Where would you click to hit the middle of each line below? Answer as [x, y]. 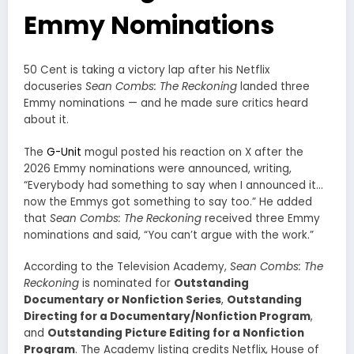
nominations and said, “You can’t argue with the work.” [169, 235]
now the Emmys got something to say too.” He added [168, 201]
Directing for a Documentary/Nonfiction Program [167, 316]
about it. [46, 120]
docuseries [55, 87]
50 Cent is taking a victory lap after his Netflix [147, 70]
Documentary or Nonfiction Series [122, 299]
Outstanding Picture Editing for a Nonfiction [176, 333]
